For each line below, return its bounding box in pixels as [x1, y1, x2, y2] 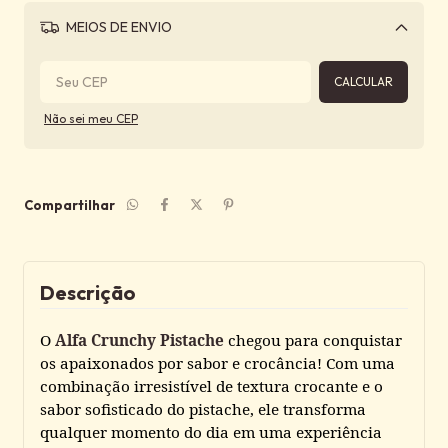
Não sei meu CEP [44, 110, 138, 126]
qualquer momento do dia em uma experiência [40, 421, 382, 442]
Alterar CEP [321, 53, 386, 69]
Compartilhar [24, 196, 115, 213]
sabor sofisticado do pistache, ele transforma [40, 398, 366, 419]
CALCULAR [334, 73, 393, 89]
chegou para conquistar [224, 329, 402, 350]
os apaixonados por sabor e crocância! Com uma [40, 352, 395, 373]
